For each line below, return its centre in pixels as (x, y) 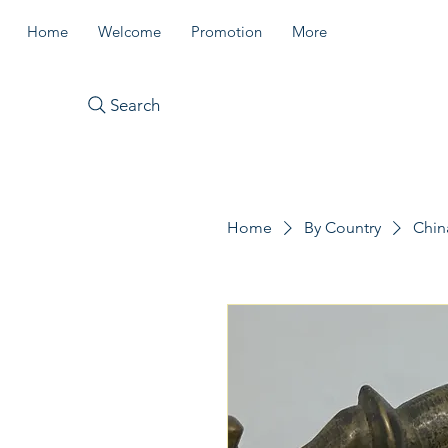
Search (134, 105)
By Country (342, 227)
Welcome (129, 31)
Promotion (226, 31)
